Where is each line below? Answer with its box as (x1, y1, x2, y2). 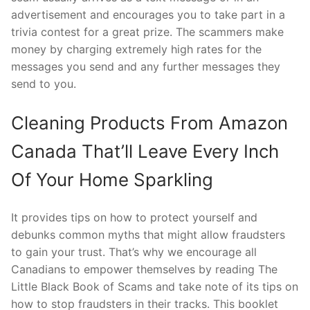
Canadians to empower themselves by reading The (11, 262, 277, 277)
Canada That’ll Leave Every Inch (11, 140, 279, 162)
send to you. (11, 76, 76, 91)
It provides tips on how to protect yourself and (11, 210, 257, 225)
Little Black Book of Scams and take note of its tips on (11, 280, 298, 294)
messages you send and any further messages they (11, 59, 280, 73)
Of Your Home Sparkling (11, 168, 213, 190)
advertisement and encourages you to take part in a (11, 7, 285, 21)
